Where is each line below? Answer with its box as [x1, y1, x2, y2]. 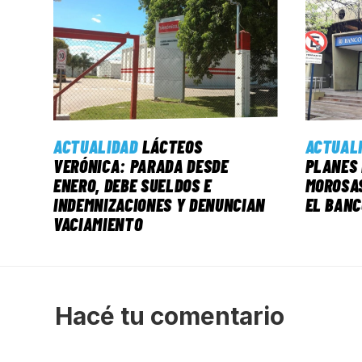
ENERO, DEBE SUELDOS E [53, 175, 212, 196]
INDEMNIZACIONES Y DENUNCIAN [53, 194, 265, 216]
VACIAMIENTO [53, 213, 143, 235]
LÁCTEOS [141, 136, 203, 158]
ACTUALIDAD [53, 136, 138, 158]
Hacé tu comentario [55, 301, 284, 331]
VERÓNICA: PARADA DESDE [53, 155, 229, 177]
